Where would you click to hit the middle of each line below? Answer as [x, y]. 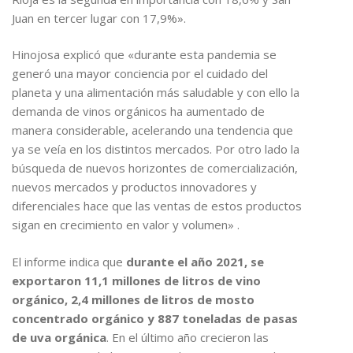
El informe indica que [69, 261]
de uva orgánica [59, 337]
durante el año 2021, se [195, 261]
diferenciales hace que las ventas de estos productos [157, 206]
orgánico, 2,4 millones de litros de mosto [133, 299]
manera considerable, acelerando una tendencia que [152, 130]
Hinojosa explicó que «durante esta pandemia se [144, 55]
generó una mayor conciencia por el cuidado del [140, 74]
